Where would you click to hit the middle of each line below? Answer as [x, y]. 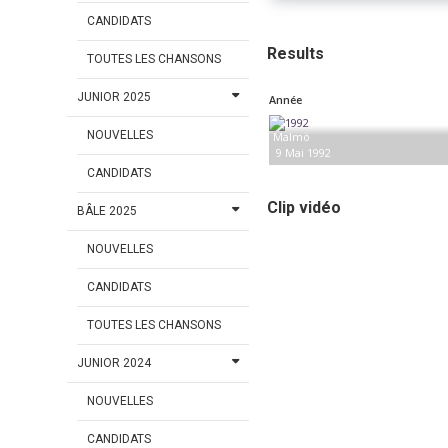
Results [295, 54]
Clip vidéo [303, 208]
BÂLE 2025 [107, 211]
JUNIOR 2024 [114, 363]
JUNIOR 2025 [114, 97]
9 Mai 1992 [304, 152]
